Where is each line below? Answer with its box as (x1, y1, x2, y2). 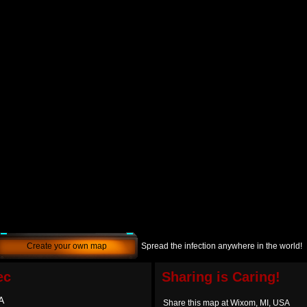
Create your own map (27, 241, 107, 251)
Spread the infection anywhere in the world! (141, 241, 302, 251)
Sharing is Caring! (162, 269, 280, 284)
